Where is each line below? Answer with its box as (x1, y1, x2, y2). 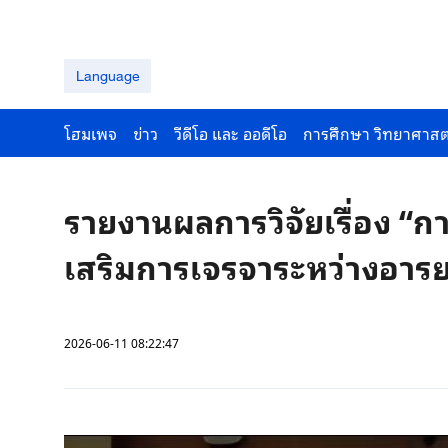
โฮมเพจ (64, 120, 117, 146)
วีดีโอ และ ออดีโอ (174, 120, 287, 146)
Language (75, 67, 140, 84)
